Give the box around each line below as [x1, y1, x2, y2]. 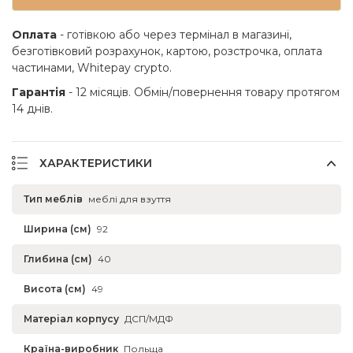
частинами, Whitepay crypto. [12, 60, 172, 75]
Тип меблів [24, 192, 83, 205]
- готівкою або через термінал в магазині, [57, 27, 292, 42]
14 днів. [12, 101, 53, 116]
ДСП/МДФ [124, 312, 173, 325]
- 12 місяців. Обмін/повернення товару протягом [65, 84, 340, 99]
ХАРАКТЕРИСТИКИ [39, 155, 152, 170]
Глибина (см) [24, 252, 92, 265]
